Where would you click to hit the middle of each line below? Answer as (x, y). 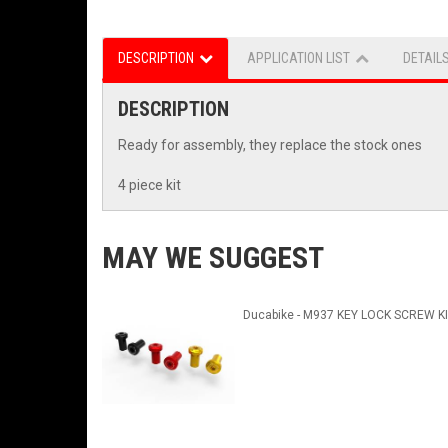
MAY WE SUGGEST (213, 258)
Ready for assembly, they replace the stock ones (270, 145)
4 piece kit (149, 185)
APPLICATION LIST (298, 58)
